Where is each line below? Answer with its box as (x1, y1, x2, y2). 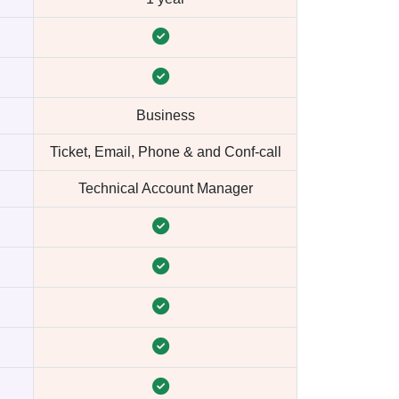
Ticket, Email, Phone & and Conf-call (49, 144, 281, 159)
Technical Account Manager (77, 181, 253, 196)
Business (135, 108, 195, 123)
